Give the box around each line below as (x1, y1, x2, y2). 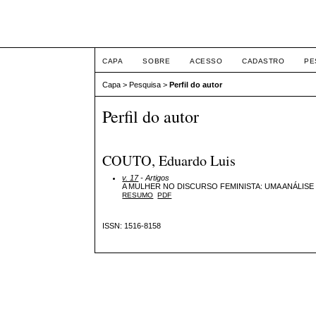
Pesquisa (129, 80, 162, 90)
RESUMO (122, 190, 154, 199)
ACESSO (190, 57, 223, 65)
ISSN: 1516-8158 (102, 221, 162, 231)
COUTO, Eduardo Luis (102, 150, 236, 170)
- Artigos (138, 173, 170, 182)
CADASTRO (242, 57, 285, 65)
